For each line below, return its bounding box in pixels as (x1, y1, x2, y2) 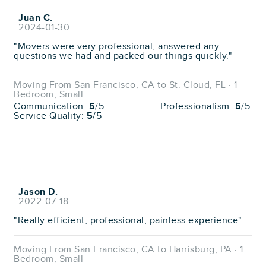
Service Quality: (14, 110, 87, 122)
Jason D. (18, 186, 58, 198)
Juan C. (18, 12, 53, 24)
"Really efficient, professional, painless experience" (14, 214, 242, 226)
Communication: (14, 100, 89, 112)
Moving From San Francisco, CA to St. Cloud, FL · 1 (14, 79, 237, 91)
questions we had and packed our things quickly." (14, 50, 232, 62)
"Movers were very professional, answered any (14, 40, 219, 52)
